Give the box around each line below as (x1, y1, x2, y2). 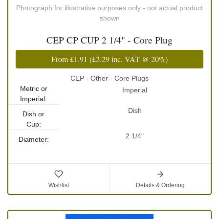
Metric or (20, 85, 47, 93)
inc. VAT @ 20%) (109, 54, 168, 65)
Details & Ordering (135, 182, 185, 189)
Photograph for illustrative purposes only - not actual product (16, 4, 203, 12)
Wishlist (48, 182, 69, 189)
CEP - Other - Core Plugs (70, 74, 149, 83)
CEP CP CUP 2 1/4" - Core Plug (46, 33, 173, 47)
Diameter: (18, 135, 49, 144)
